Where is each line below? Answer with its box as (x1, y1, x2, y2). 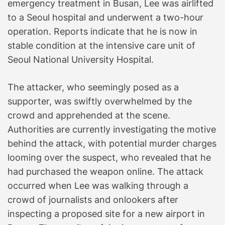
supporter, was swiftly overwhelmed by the (8, 95, 192, 106)
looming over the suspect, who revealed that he (8, 152, 211, 163)
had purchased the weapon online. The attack (8, 166, 203, 177)
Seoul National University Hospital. (8, 54, 154, 65)
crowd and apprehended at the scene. (8, 109, 170, 121)
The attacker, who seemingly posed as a (8, 81, 179, 92)
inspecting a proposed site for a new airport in (8, 208, 205, 219)
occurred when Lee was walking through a (8, 180, 188, 191)
